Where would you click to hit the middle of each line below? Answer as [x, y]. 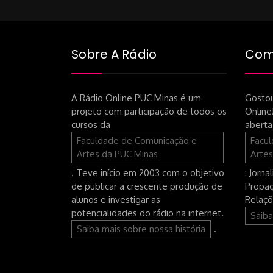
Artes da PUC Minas [117, 154]
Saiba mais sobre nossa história [141, 229]
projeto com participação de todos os [149, 111]
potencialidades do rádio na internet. [147, 213]
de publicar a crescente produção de [147, 186]
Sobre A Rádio [114, 54]
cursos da [91, 124]
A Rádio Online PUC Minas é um [136, 97]
